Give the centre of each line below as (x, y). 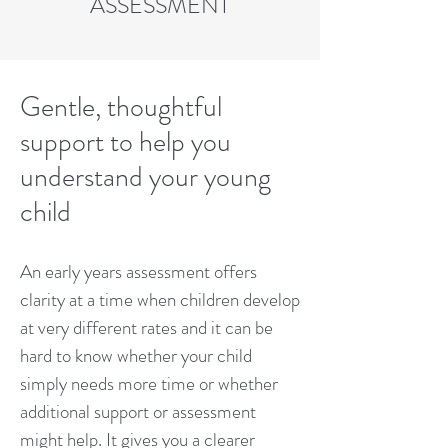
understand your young (145, 177)
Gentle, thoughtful (121, 107)
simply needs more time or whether (149, 383)
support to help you (125, 142)
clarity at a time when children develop (160, 299)
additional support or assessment (138, 411)
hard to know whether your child (136, 355)
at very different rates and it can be (146, 327)
